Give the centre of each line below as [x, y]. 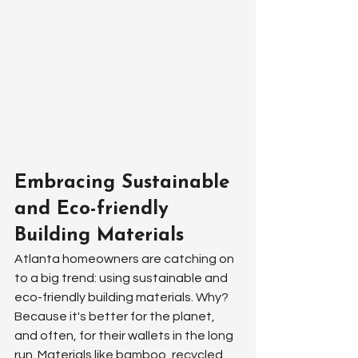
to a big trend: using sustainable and [122, 278]
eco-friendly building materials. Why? [123, 298]
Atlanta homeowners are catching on [125, 259]
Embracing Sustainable [125, 183]
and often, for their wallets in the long [125, 336]
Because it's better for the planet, [116, 317]
